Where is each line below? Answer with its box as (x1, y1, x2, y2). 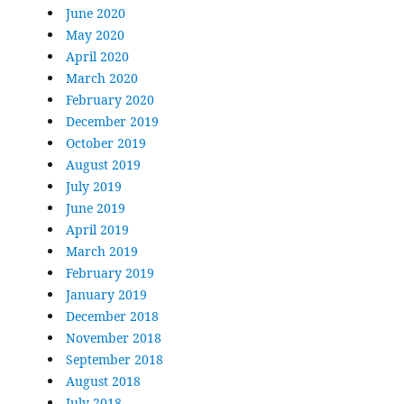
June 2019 (65, 199, 125, 217)
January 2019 (65, 286, 147, 304)
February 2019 (65, 264, 154, 282)
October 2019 (65, 134, 146, 152)
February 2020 (65, 91, 154, 109)
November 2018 (65, 329, 161, 347)
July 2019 (65, 178, 122, 196)
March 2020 (65, 69, 138, 87)
